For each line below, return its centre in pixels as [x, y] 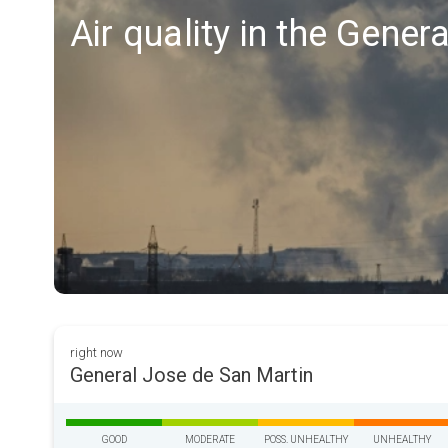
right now [96, 352]
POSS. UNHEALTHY [306, 439]
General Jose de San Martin [191, 375]
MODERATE [210, 439]
